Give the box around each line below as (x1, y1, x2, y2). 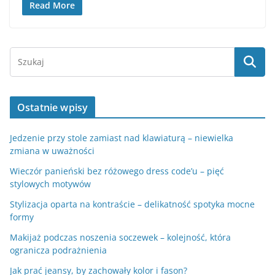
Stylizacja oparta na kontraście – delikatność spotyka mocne (10, 198, 255, 211)
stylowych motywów (10, 178, 91, 190)
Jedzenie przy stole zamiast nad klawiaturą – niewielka (10, 132, 233, 144)
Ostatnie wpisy (17, 101, 88, 115)
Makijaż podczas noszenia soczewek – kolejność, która (10, 231, 231, 244)
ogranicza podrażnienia (10, 244, 107, 257)
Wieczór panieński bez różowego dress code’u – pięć (10, 165, 224, 177)
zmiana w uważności (10, 145, 95, 157)
